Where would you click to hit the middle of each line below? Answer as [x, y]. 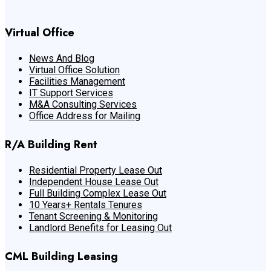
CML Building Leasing [61, 257]
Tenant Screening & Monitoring [93, 217]
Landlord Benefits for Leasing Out [100, 228]
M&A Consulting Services [83, 105]
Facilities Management [77, 82]
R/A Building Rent [51, 145]
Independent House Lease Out [94, 182]
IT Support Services [71, 93]
